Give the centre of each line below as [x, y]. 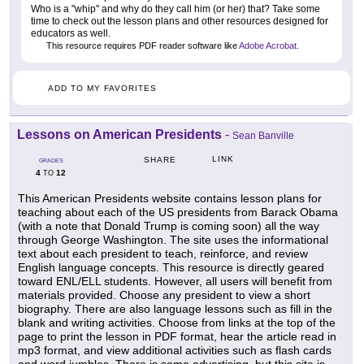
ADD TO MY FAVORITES [102, 88]
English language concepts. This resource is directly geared [171, 267]
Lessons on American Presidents [119, 134]
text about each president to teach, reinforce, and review [163, 253]
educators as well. [71, 33]
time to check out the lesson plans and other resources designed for [180, 21]
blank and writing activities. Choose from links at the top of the [177, 322]
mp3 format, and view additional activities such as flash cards [175, 350]
